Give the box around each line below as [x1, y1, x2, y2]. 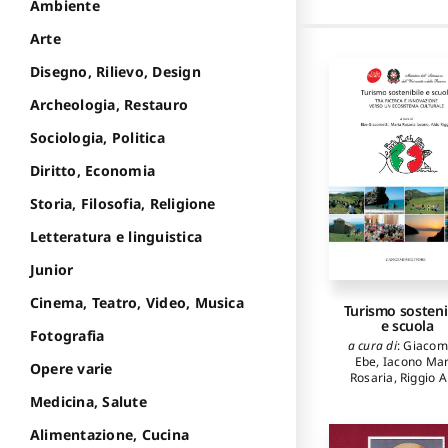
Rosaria [349, 369, 394, 387]
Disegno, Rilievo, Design [30, 62, 201, 82]
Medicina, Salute [30, 392, 147, 412]
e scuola [380, 316, 434, 336]
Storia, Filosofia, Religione [30, 194, 216, 214]
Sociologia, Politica [30, 128, 165, 148]
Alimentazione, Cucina [30, 425, 190, 445]
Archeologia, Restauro [30, 95, 189, 115]
